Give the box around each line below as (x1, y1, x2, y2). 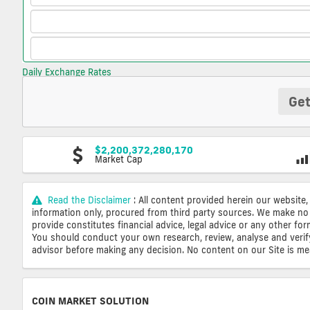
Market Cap (94, 154, 143, 165)
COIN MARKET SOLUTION (32, 294, 149, 307)
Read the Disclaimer (44, 194, 134, 206)
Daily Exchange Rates (22, 66, 111, 78)
